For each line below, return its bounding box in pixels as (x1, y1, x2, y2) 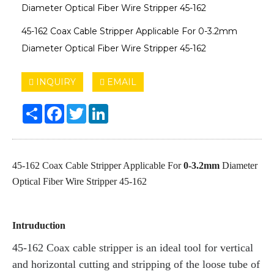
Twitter (86, 103, 116, 114)
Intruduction (12, 220, 65, 231)
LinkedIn (108, 103, 146, 114)
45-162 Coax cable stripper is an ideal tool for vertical (12, 241, 253, 254)
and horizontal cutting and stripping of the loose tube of (12, 257, 260, 270)
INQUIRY (34, 76, 76, 87)
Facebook (64, 103, 106, 114)
